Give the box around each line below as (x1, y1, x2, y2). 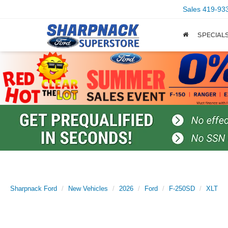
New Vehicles (68, 185, 108, 193)
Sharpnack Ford (10, 185, 57, 193)
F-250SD (169, 185, 195, 193)
